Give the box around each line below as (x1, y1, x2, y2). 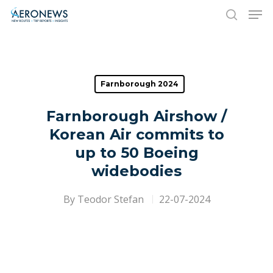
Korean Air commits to (49, 126, 224, 143)
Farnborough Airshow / (46, 107, 227, 125)
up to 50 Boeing (74, 144, 199, 161)
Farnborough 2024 (100, 79, 179, 88)
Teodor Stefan (77, 193, 144, 206)
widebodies (91, 162, 182, 180)
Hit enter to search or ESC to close (54, 68, 186, 80)
